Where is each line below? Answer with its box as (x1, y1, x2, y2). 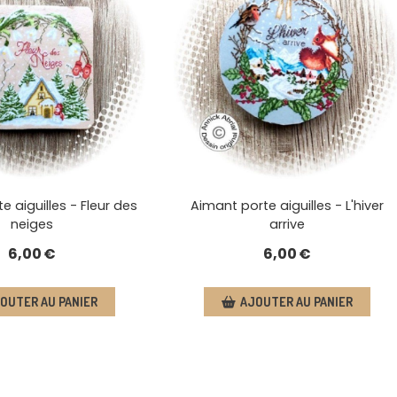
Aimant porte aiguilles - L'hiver (190, 197, 384, 215)
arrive (269, 215, 305, 234)
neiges (10, 215, 53, 234)
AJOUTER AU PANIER (239, 294, 353, 310)
